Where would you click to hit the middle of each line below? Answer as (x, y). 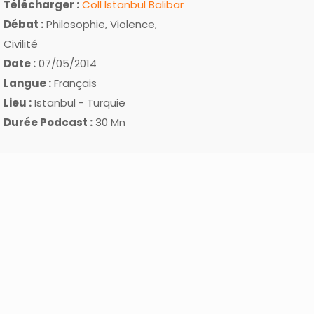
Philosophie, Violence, (100, 24)
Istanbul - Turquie (78, 102)
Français (74, 83)
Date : (20, 63)
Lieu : (18, 102)
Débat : (23, 24)
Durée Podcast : (48, 122)
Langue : (27, 83)
